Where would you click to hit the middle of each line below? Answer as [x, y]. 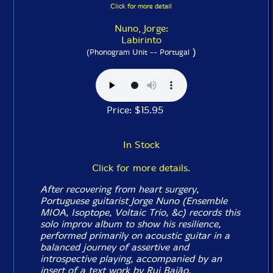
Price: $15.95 [141, 110]
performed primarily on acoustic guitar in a [135, 236]
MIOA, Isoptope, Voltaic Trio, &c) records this [140, 213]
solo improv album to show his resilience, [131, 224]
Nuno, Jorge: [141, 29]
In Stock [141, 145]
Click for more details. [141, 168]
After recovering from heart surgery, [120, 190]
